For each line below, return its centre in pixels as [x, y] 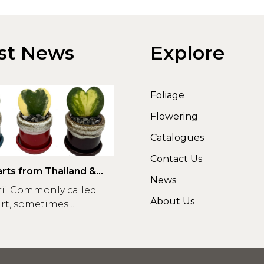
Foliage [167, 95]
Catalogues [177, 138]
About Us [172, 202]
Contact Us [176, 159]
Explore [187, 53]
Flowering [174, 117]
